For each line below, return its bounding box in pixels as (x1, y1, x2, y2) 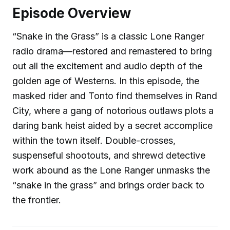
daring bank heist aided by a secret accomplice (12, 120, 213, 131)
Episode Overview (12, 5, 131, 21)
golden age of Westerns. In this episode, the (12, 75, 199, 86)
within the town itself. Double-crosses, (12, 135, 176, 146)
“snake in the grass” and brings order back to (12, 179, 204, 190)
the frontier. (12, 194, 61, 205)
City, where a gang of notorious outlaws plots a (12, 105, 214, 116)
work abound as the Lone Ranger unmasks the (12, 164, 210, 176)
